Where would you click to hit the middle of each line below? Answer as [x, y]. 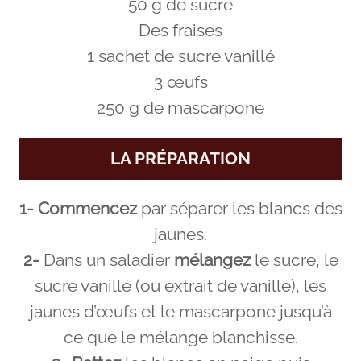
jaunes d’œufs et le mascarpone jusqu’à [180, 312]
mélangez [212, 261]
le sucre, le [294, 261]
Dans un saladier [106, 261]
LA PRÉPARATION [180, 158]
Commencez [89, 209]
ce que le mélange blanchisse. [180, 338]
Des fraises [180, 30]
